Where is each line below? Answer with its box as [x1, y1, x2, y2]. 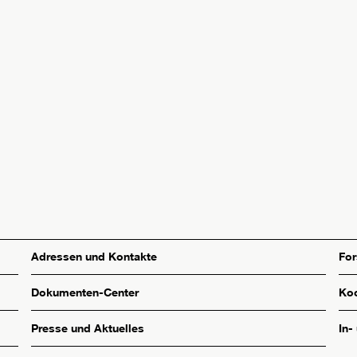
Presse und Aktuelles [31, 321, 145, 335]
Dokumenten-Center [31, 285, 139, 300]
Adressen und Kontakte [31, 249, 158, 264]
